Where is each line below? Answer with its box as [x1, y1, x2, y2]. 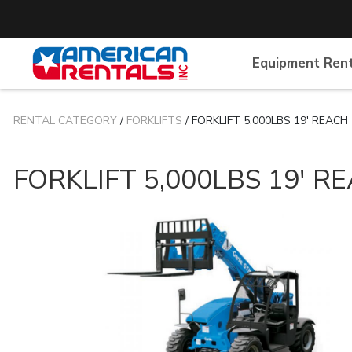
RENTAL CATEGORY [13, 113, 117, 128]
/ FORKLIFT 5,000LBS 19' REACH [182, 113, 348, 128]
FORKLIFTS [126, 113, 182, 128]
